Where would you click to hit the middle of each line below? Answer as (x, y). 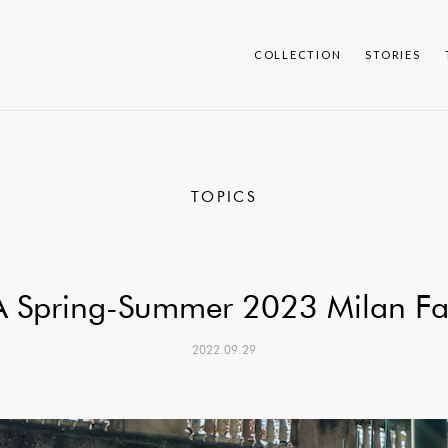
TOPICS (224, 197)
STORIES (393, 54)
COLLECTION (297, 54)
